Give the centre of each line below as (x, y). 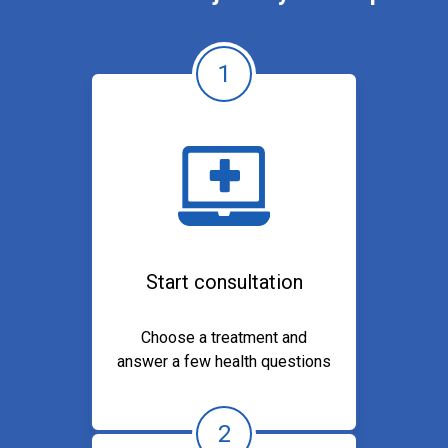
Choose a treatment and (224, 337)
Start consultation (224, 281)
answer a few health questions (224, 361)
